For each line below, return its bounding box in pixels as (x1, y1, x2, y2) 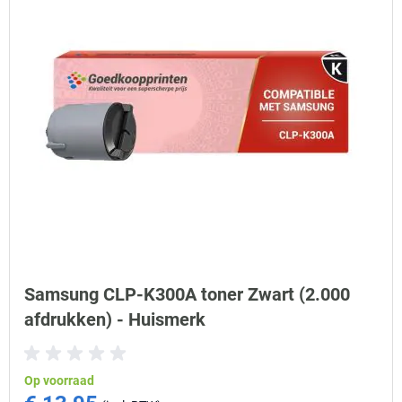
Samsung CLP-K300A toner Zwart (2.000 (24, 284, 350, 305)
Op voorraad (24, 373, 94, 388)
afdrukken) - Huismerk (24, 309, 205, 330)
